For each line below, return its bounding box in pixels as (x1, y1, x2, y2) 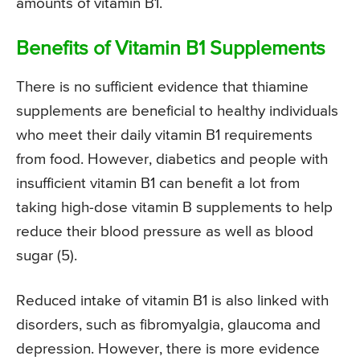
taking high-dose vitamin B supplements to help (16, 199, 333, 215)
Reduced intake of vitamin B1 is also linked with (16, 292, 329, 309)
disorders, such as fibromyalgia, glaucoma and (16, 317, 321, 333)
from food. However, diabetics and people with (16, 151, 328, 167)
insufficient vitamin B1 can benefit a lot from (16, 175, 300, 191)
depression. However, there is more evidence (16, 341, 320, 357)
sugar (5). (16, 247, 77, 264)
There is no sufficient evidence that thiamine (16, 79, 309, 95)
